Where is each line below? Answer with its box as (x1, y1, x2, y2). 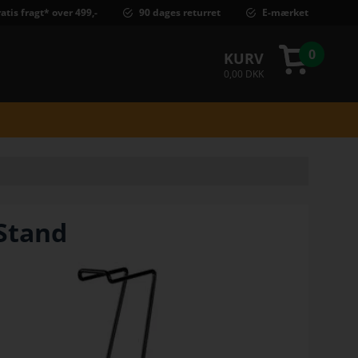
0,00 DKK (224, 67, 264, 81)
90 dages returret (139, 5, 221, 19)
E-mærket (262, 5, 308, 19)
